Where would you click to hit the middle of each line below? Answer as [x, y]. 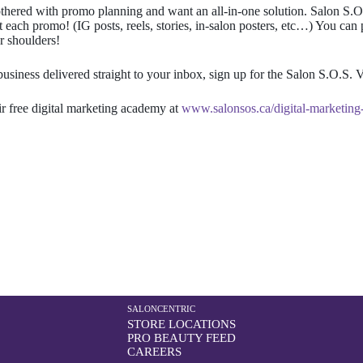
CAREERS [154, 352]
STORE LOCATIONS [181, 324]
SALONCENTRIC [161, 309]
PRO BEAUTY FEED [181, 338]
